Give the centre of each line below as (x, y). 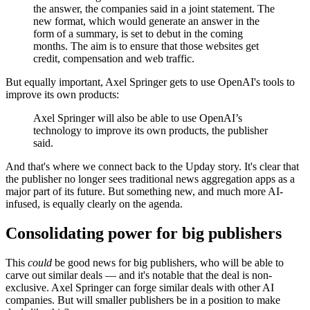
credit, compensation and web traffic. (117, 58)
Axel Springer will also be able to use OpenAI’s (138, 118)
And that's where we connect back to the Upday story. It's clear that (152, 166)
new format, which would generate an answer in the (146, 21)
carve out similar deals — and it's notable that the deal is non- (139, 275)
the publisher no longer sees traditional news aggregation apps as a (150, 179)
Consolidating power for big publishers (144, 233)
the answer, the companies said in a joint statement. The (154, 8)
